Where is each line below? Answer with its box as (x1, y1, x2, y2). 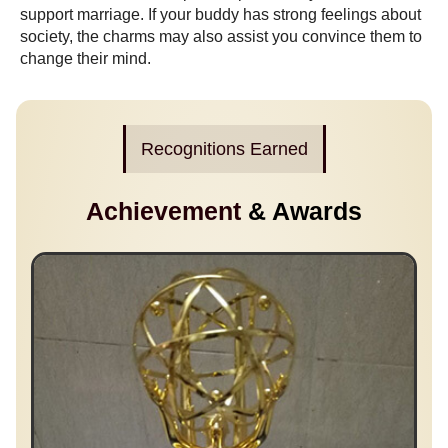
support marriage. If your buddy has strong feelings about (20, 5, 421, 23)
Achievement (86, 197, 248, 226)
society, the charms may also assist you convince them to (20, 27, 422, 45)
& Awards (248, 197, 362, 226)
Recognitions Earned (140, 139, 308, 160)
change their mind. (20, 49, 151, 67)
